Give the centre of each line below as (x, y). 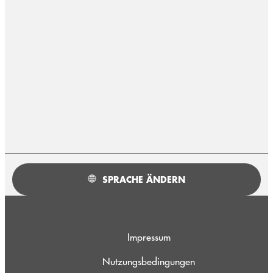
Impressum (149, 237)
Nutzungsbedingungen (149, 261)
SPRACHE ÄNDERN (144, 180)
